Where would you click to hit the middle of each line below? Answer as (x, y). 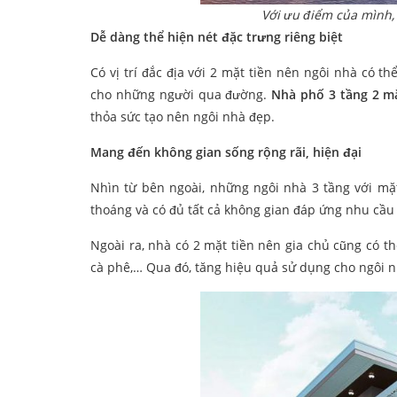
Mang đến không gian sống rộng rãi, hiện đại (226, 152)
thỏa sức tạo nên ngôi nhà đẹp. (183, 117)
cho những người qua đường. (181, 95)
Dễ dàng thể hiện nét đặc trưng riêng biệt (217, 37)
